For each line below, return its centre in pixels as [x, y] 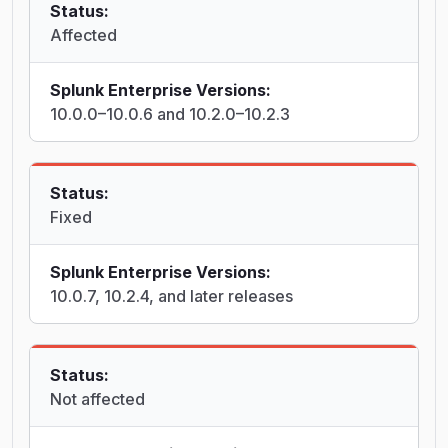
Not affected [97, 399]
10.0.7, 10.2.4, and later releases [171, 296]
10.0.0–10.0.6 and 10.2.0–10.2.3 [170, 114]
